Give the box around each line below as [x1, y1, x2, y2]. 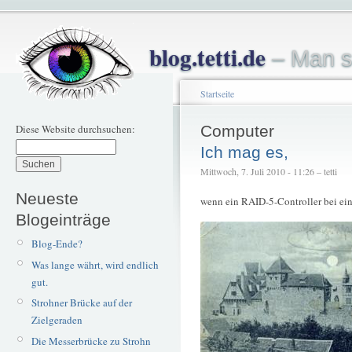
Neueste [16, 189, 79, 207]
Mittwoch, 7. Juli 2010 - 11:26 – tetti [200, 165, 337, 178]
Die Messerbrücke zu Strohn [31, 333, 151, 348]
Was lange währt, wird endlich [31, 257, 159, 272]
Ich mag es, [200, 143, 288, 161]
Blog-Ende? [31, 236, 82, 251]
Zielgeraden [31, 313, 82, 328]
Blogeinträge [16, 210, 111, 229]
